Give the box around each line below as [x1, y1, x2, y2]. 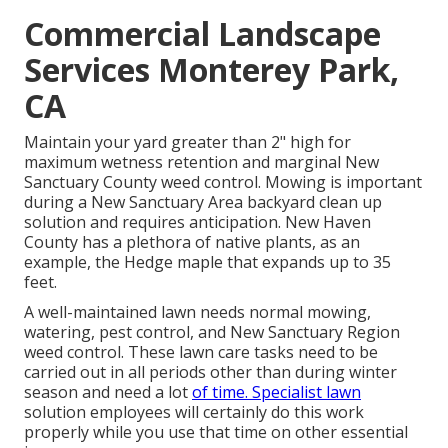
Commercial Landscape [24, 12, 381, 56]
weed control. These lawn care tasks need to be [24, 341, 378, 364]
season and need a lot [24, 381, 192, 404]
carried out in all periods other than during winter [24, 361, 397, 384]
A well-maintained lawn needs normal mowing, [24, 301, 371, 324]
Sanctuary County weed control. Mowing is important [24, 171, 422, 194]
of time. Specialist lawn [192, 381, 361, 404]
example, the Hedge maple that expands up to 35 [24, 251, 391, 274]
